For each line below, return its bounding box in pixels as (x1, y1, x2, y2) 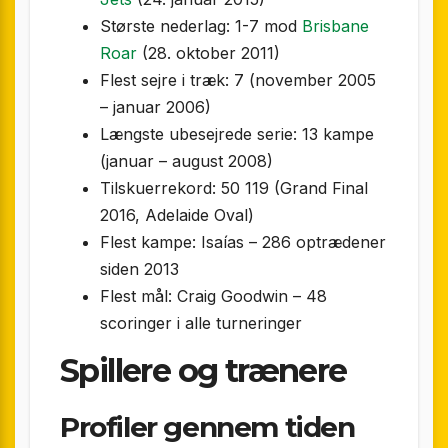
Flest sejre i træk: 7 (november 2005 (100, 70, 376, 91)
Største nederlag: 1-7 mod (100, 16, 302, 37)
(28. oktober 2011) (137, 43, 280, 64)
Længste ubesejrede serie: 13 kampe (100, 124, 374, 145)
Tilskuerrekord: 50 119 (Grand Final (100, 178, 368, 199)
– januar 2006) (100, 97, 211, 118)
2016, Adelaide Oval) (100, 205, 254, 226)
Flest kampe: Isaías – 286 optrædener (100, 232, 386, 253)
